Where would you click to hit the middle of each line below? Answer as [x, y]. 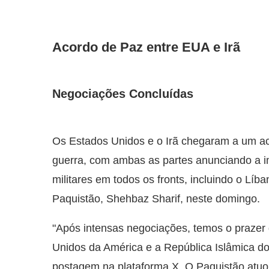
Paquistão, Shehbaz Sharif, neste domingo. [156, 199]
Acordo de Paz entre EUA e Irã [146, 47]
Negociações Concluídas [123, 94]
